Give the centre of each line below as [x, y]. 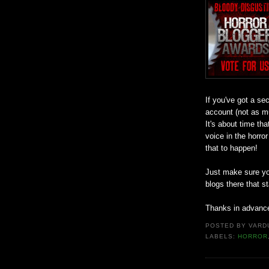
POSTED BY [227, 226]
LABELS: [222, 237]
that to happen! [231, 148]
